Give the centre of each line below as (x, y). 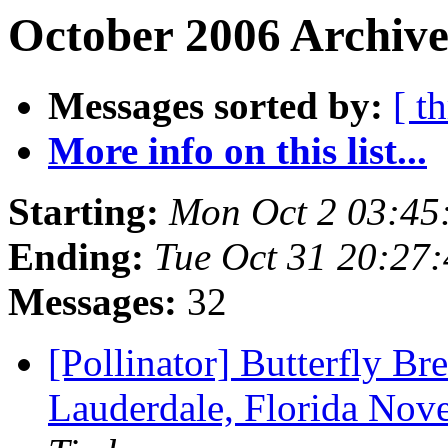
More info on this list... (237, 151)
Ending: (76, 257)
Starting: (83, 212)
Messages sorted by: (215, 106)
